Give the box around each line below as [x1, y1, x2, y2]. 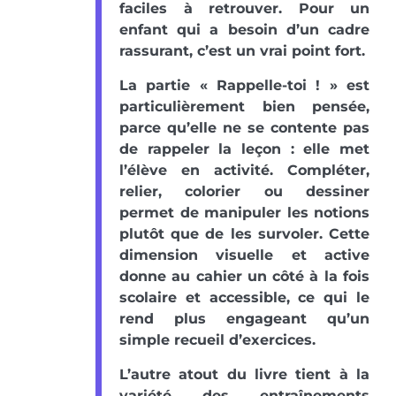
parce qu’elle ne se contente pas [119, 119, 369, 137]
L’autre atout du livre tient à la [119, 366, 369, 384]
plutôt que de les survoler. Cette [119, 225, 369, 243]
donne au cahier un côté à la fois [119, 268, 369, 286]
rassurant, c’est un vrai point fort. [119, 42, 365, 60]
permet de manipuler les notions [119, 204, 369, 222]
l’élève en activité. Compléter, [119, 162, 369, 179]
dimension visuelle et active [119, 247, 369, 264]
